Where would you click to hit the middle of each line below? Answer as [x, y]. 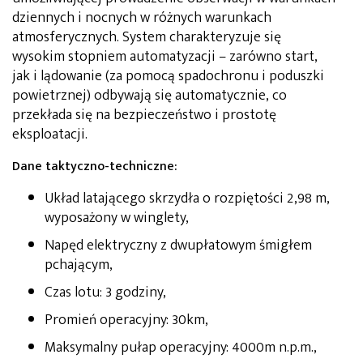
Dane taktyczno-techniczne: [95, 166]
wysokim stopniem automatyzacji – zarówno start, [165, 56]
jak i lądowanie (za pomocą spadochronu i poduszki [168, 76]
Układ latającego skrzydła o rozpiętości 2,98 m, [187, 198]
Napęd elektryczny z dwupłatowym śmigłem [178, 245]
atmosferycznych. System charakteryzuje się [147, 37]
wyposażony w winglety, [117, 218]
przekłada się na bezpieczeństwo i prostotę [144, 115]
